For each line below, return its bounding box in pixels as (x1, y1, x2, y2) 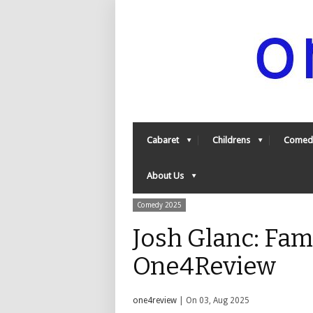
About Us (147, 170, 184, 181)
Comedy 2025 (137, 201, 182, 209)
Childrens (212, 135, 250, 145)
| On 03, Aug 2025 (177, 296, 249, 305)
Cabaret (147, 135, 179, 145)
